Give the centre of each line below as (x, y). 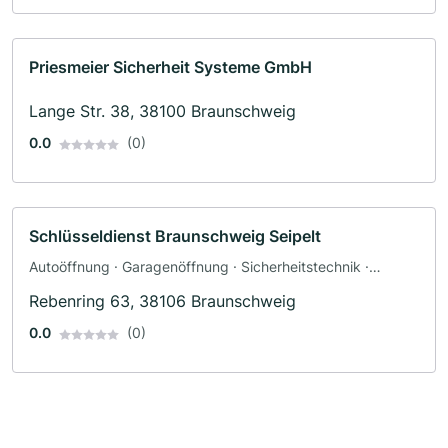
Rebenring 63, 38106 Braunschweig (162, 301)
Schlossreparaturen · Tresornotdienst (149, 288)
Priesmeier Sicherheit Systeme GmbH (170, 67)
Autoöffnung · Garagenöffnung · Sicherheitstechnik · (199, 267)
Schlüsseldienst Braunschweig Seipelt (175, 236)
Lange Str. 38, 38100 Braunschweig (162, 111)
